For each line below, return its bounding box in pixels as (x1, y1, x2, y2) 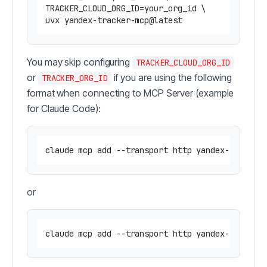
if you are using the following (111, 72, 232, 84)
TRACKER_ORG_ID (41, 73, 108, 84)
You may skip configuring (27, 56, 132, 69)
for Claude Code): (27, 103, 101, 115)
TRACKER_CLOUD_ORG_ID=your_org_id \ (45, 3, 206, 14)
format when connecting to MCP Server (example (27, 87, 234, 100)
